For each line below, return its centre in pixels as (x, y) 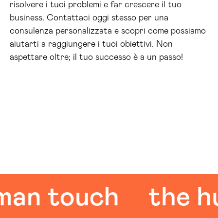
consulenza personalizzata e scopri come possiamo (108, 31)
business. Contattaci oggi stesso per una (89, 18)
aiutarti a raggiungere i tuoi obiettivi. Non (91, 44)
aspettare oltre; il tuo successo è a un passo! (96, 57)
